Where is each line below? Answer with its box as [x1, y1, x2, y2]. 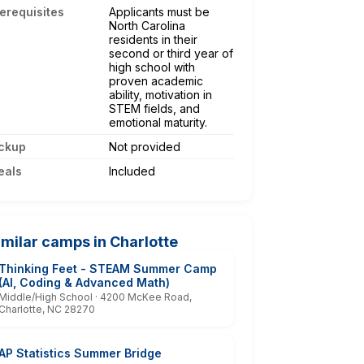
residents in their [109, 32, 197, 46]
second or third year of [109, 45, 233, 60]
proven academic [109, 73, 203, 88]
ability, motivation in [109, 87, 212, 102]
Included [109, 163, 155, 178]
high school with [109, 59, 195, 74]
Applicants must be [109, 4, 210, 19]
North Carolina [109, 18, 185, 32]
